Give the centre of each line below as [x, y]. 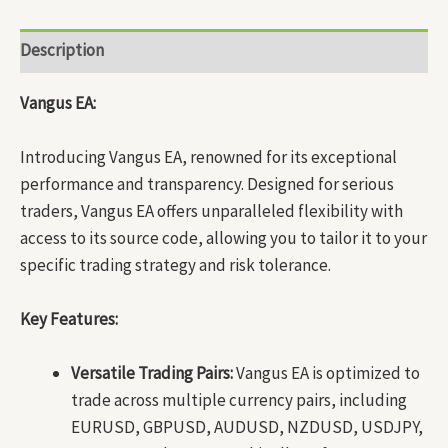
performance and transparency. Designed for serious [207, 183]
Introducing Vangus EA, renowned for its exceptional [208, 156]
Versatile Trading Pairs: [152, 373]
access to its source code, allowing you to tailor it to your [223, 237]
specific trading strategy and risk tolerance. [175, 264]
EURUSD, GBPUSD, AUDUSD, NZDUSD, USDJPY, [247, 427]
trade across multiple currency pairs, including [239, 400]
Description [62, 50]
